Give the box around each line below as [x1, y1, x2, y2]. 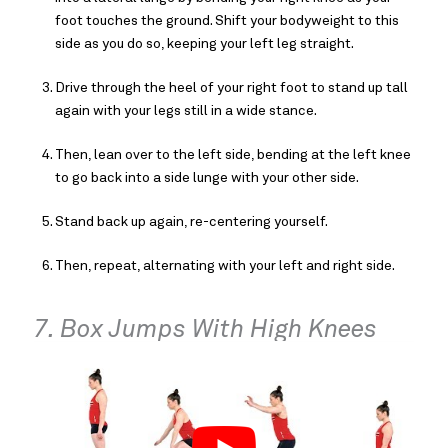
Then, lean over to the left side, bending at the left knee [55, 147, 411, 162]
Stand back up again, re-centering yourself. [55, 214, 328, 229]
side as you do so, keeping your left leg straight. [55, 36, 357, 51]
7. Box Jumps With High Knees [34, 316, 377, 342]
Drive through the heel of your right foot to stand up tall [55, 80, 408, 95]
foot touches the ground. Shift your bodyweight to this [55, 13, 399, 28]
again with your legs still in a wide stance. [55, 103, 317, 118]
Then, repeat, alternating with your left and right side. [55, 258, 395, 273]
